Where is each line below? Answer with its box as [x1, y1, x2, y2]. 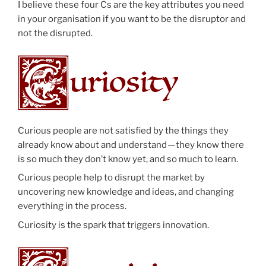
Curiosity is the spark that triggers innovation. [18, 219, 209, 230]
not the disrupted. [18, 27, 93, 39]
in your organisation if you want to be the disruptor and [18, 13, 246, 24]
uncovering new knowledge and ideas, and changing [18, 186, 234, 198]
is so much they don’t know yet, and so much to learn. [18, 153, 238, 164]
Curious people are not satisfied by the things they [18, 125, 229, 136]
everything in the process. [18, 201, 126, 212]
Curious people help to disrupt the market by [18, 172, 205, 183]
